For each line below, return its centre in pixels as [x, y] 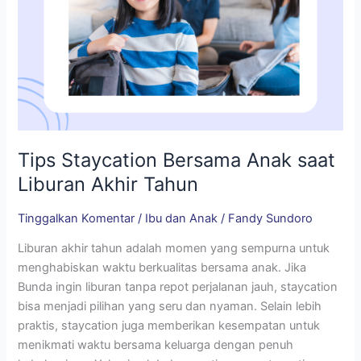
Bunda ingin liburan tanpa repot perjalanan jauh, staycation [178, 287]
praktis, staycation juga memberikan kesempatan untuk [169, 326]
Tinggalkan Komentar [77, 218]
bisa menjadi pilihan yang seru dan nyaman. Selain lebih [170, 307]
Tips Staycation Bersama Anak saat [177, 160]
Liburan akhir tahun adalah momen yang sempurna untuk [174, 249]
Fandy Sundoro [271, 218]
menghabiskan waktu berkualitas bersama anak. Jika [162, 268]
